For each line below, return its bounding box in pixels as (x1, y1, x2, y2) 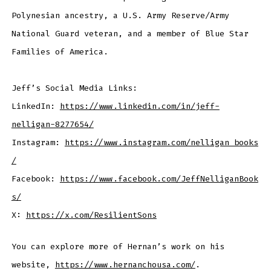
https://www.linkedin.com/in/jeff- (59, 100, 220, 111)
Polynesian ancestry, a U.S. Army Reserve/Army (11, 10, 229, 21)
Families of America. (11, 46, 108, 57)
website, (11, 259, 55, 270)
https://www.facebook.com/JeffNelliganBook (59, 173, 258, 184)
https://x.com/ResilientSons (25, 209, 157, 220)
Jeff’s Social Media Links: (11, 82, 137, 93)
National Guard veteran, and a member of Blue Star (11, 28, 249, 39)
